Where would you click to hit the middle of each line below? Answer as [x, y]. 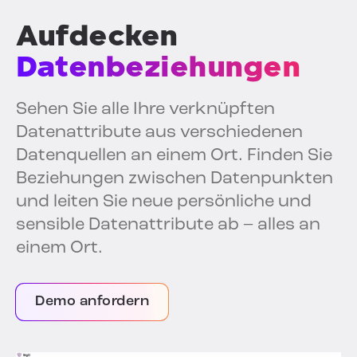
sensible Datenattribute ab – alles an [168, 226]
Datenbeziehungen [158, 67]
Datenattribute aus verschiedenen [159, 133]
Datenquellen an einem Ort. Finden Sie [174, 156]
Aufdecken [97, 36]
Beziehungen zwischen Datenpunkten [175, 179]
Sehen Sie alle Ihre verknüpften [145, 110]
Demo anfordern [92, 302]
